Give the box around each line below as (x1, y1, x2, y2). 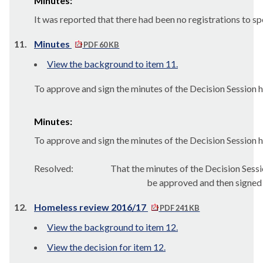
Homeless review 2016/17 (34, 201, 148, 213)
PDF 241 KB (159, 203, 200, 213)
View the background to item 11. (47, 58, 178, 69)
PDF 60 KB (82, 40, 120, 49)
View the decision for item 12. (47, 241, 166, 252)
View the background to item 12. (47, 221, 178, 232)
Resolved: (34, 163, 77, 174)
